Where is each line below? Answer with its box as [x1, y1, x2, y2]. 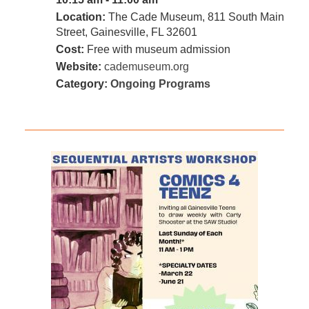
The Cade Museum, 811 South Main [105, 11, 284, 23]
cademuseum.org [103, 61, 189, 73]
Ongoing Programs [110, 78, 210, 90]
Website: [55, 61, 101, 73]
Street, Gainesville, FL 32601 [55, 26, 197, 39]
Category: [55, 78, 110, 90]
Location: [55, 11, 106, 23]
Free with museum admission [83, 43, 230, 56]
